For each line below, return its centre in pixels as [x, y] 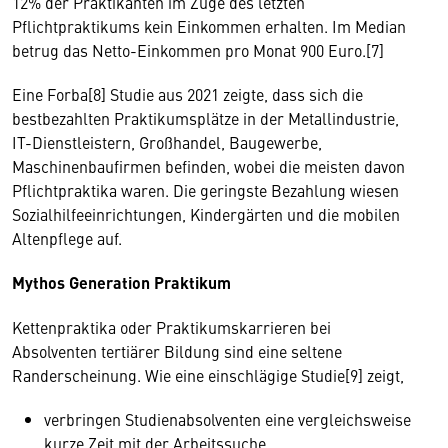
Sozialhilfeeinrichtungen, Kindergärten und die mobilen [206, 214]
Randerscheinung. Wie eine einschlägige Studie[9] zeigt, [208, 375]
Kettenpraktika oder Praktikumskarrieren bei [171, 327]
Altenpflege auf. [69, 238]
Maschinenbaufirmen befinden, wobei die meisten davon [208, 166]
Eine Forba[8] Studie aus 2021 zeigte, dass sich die [187, 94]
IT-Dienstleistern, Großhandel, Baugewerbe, [167, 142]
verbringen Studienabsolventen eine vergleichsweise [227, 419]
